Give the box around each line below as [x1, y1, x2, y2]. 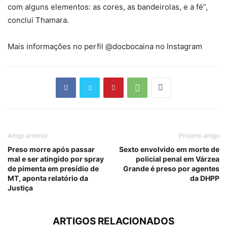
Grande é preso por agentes [123, 164, 219, 173]
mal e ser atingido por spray [8, 154, 104, 163]
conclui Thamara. [8, 15, 69, 25]
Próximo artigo [179, 131, 219, 139]
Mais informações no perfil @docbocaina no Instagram [8, 41, 202, 51]
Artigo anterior [8, 131, 48, 139]
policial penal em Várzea [136, 154, 219, 163]
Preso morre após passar [8, 144, 95, 154]
